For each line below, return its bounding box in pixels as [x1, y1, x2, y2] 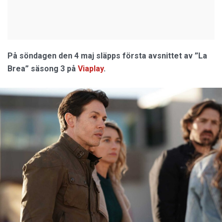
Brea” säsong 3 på [7, 64, 78, 73]
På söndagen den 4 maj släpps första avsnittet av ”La [7, 51, 207, 60]
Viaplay [78, 64, 104, 73]
